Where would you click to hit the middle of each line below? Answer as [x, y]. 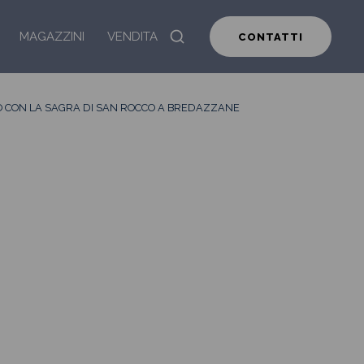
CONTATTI [270, 37]
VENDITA [132, 37]
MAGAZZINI [52, 37]
